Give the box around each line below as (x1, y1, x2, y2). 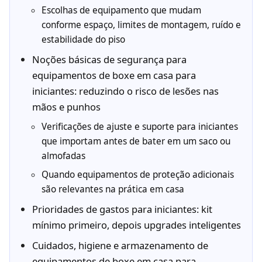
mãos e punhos (32, 100, 101, 114)
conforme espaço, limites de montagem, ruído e (41, 19, 241, 32)
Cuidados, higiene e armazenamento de (32, 238, 208, 252)
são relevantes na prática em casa (41, 183, 184, 196)
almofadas (41, 149, 85, 162)
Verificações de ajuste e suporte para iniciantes (41, 120, 238, 133)
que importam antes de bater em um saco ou (41, 135, 230, 147)
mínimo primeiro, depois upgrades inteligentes (32, 218, 241, 232)
